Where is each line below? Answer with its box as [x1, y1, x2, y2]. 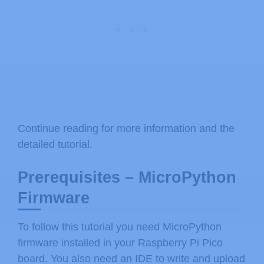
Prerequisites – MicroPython [18, 169, 236, 187]
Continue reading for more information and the [18, 123, 235, 135]
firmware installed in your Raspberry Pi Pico [18, 237, 223, 249]
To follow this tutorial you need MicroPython [18, 221, 222, 233]
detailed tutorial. [18, 138, 93, 151]
